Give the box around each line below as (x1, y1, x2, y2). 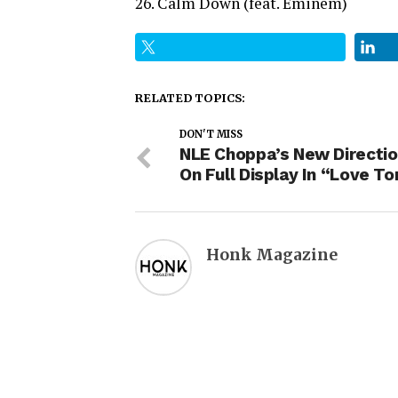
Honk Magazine (206, 245, 338, 265)
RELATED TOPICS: (135, 91, 245, 105)
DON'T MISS (179, 128, 243, 140)
